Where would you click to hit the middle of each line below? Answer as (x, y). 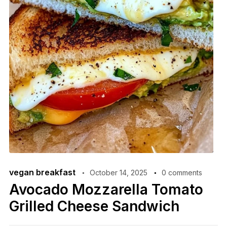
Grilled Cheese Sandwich (94, 206)
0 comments (182, 173)
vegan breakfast (42, 173)
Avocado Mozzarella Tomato (106, 190)
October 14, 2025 (118, 173)
